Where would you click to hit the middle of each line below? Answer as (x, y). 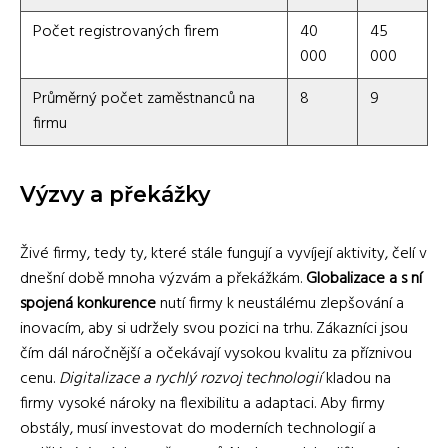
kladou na (356, 378)
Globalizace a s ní (364, 278)
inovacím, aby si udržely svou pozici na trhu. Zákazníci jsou (214, 328)
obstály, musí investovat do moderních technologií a (198, 428)
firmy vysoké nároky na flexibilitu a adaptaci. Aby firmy (202, 403)
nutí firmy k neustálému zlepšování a (280, 303)
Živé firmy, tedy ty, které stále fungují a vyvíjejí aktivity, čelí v (223, 253)
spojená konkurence (88, 303)
